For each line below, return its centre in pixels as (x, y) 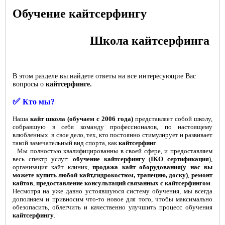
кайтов (23, 183)
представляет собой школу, (173, 119)
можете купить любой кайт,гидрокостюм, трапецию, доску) (100, 175)
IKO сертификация (180, 159)
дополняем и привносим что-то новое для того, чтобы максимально (113, 199)
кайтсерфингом (188, 183)
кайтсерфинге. (69, 84)
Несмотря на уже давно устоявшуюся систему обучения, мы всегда (113, 191)
